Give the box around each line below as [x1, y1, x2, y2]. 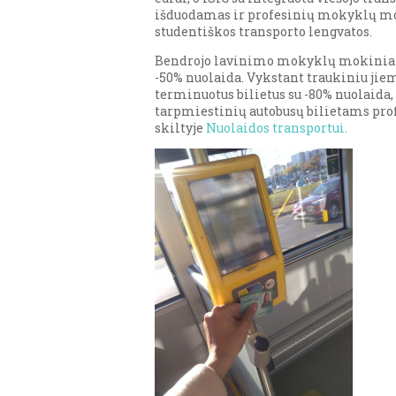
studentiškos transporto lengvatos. [155, 23, 372, 40]
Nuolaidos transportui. [206, 119, 347, 136]
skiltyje [155, 119, 206, 136]
